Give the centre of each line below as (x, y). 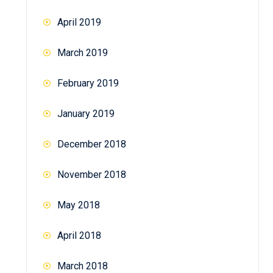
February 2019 (88, 83)
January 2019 (86, 113)
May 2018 (79, 205)
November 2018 (92, 174)
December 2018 (92, 144)
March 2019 (83, 52)
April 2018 (79, 235)
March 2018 (83, 266)
